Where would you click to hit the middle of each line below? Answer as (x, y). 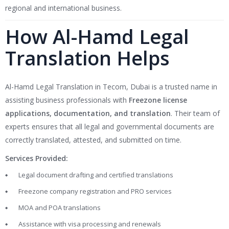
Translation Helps (87, 58)
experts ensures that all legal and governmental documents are (110, 127)
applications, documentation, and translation (88, 113)
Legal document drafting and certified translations (96, 175)
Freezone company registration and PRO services (95, 191)
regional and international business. (63, 8)
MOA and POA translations (60, 208)
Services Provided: (37, 158)
